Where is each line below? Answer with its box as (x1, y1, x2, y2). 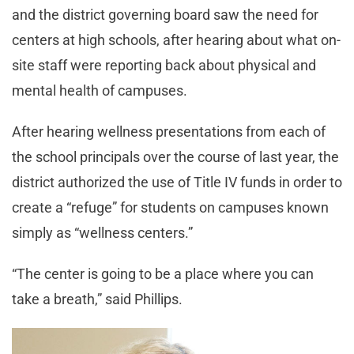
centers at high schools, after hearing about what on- (12, 32, 341, 49)
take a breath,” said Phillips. (12, 291, 183, 308)
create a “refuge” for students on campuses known (12, 199, 329, 217)
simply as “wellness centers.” (12, 224, 193, 242)
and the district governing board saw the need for (12, 6, 318, 24)
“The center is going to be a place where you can (12, 265, 314, 283)
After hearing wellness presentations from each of (12, 123, 326, 141)
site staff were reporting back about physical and (12, 57, 316, 74)
